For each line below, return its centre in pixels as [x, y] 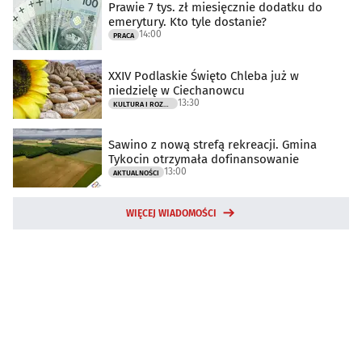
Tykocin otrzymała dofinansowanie [204, 160]
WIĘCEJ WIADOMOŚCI [171, 213]
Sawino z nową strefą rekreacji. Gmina [213, 145]
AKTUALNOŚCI [136, 173]
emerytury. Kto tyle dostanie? [187, 22]
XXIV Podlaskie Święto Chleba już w [204, 76]
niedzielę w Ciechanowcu [177, 91]
